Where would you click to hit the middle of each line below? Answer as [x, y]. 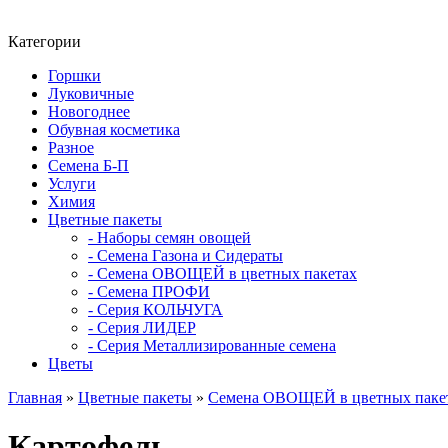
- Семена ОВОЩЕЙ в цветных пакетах [222, 273]
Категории [44, 41]
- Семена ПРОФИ [149, 291]
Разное [71, 147]
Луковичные [91, 93]
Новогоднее [89, 111]
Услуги [72, 183]
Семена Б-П [88, 165]
